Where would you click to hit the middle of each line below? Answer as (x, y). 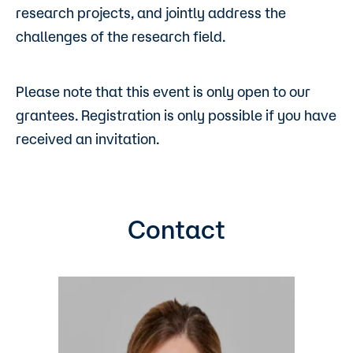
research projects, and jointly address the (151, 13)
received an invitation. (89, 139)
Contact (176, 230)
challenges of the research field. (124, 37)
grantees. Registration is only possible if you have (176, 115)
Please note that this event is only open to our (163, 92)
